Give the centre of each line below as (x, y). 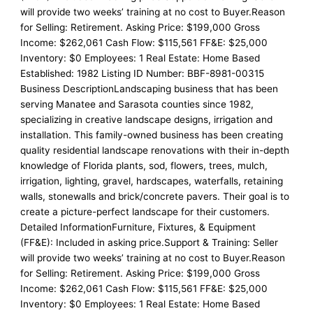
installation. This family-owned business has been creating (152, 135)
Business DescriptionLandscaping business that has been (150, 89)
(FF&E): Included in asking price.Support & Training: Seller (150, 243)
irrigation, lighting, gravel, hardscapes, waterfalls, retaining (152, 181)
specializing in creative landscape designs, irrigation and (147, 120)
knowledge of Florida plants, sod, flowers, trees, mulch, (144, 166)
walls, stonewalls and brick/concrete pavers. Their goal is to (155, 197)
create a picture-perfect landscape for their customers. (145, 212)
